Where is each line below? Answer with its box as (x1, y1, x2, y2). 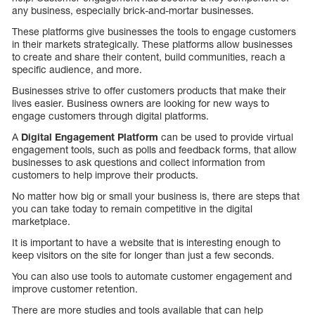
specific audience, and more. (12, 63, 142, 76)
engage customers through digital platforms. (12, 110, 209, 122)
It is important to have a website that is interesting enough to (12, 236, 281, 249)
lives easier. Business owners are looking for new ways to (12, 97, 269, 110)
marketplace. (12, 215, 70, 228)
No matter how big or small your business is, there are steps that (12, 190, 300, 202)
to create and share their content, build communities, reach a (12, 51, 285, 63)
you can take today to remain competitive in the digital (12, 202, 252, 215)
